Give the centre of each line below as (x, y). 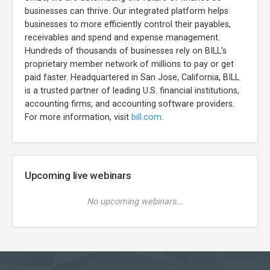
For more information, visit (78, 117)
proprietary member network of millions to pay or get (129, 64)
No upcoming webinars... (135, 201)
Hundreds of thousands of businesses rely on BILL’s (126, 51)
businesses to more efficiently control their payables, (128, 24)
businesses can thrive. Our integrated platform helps (127, 11)
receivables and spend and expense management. (122, 37)
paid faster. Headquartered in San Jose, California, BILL (132, 77)
